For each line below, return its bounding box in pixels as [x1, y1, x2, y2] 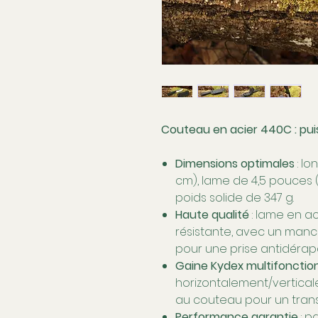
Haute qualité [175, 206, 249, 223]
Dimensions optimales [175, 155, 295, 172]
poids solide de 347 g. [175, 189, 294, 206]
